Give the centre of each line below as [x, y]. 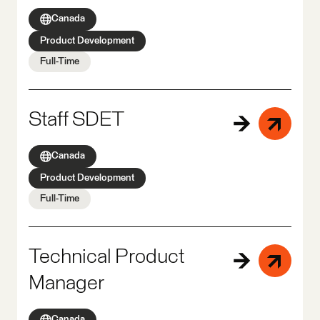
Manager [66, 283]
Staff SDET [76, 120]
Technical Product [106, 257]
